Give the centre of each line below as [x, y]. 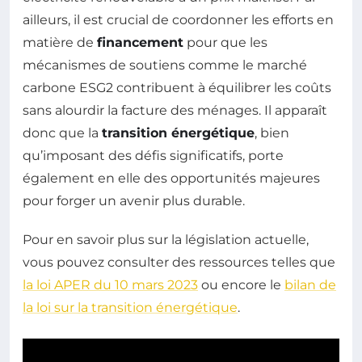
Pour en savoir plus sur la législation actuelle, [166, 240]
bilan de [310, 285]
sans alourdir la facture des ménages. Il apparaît [175, 111]
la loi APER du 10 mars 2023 [110, 285]
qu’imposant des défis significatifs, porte [153, 156]
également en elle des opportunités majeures [171, 179]
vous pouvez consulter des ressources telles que [179, 263]
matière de [60, 43]
